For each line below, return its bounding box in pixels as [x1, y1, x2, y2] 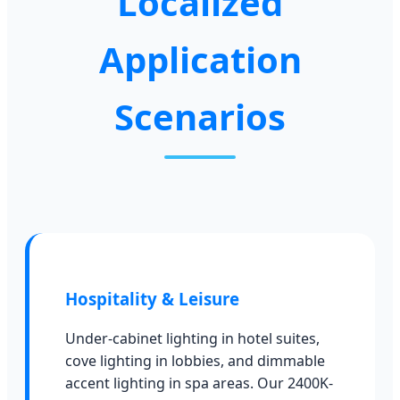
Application [98, 34, 302, 84]
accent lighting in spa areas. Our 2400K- [65, 373, 333, 394]
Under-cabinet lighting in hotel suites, [65, 329, 320, 349]
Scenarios [114, 91, 286, 141]
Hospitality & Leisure [65, 287, 239, 310]
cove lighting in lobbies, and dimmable [65, 351, 325, 371]
